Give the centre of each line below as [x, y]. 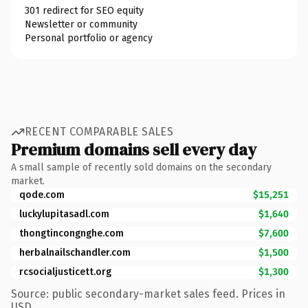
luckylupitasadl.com [64, 214]
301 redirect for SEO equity [84, 10]
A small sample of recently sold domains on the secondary [141, 167]
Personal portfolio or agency [89, 38]
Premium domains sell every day [134, 149]
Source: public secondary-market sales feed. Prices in [148, 294]
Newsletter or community [81, 24]
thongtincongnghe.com [71, 233]
